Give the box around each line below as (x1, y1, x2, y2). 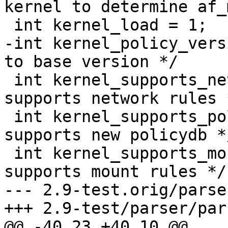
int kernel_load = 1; (4, 16, 14, 35)
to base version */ (4, 52, 178, 71)
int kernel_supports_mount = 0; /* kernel (4, 144, 14, 163)
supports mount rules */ (4, 162, 226, 181)
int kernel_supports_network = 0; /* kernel (4, 71, 14, 90)
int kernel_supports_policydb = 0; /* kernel (4, 107, 14, 126)
